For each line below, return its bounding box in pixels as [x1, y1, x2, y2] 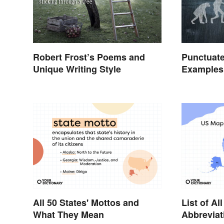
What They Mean [33, 208, 104, 221]
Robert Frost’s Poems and [33, 50, 145, 63]
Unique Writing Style [33, 62, 121, 75]
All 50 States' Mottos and [33, 196, 139, 209]
